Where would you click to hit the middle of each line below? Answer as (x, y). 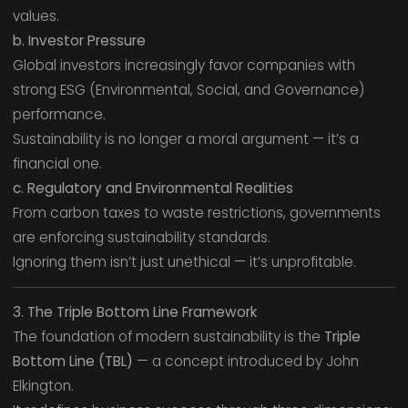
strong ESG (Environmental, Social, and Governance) (188, 90)
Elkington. (43, 386)
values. (36, 16)
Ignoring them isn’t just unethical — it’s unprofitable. (184, 262)
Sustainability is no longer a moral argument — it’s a (185, 139)
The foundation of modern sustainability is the (168, 337)
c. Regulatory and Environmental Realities (153, 189)
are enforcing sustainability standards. (141, 238)
